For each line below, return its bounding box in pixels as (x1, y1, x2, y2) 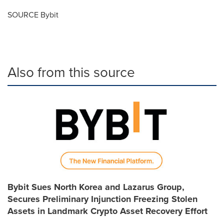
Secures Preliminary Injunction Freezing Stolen (7, 192, 197, 205)
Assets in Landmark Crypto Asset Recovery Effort (7, 204, 207, 217)
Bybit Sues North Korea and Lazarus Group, (7, 180, 184, 193)
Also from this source (7, 61, 135, 82)
